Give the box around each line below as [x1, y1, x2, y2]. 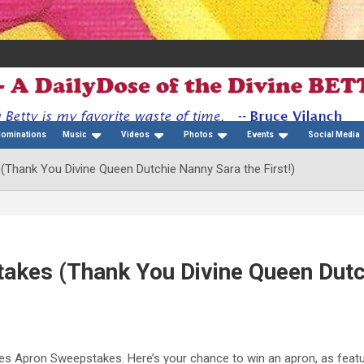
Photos [184, 130, 213, 140]
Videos [121, 130, 149, 140]
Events [247, 130, 274, 140]
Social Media [308, 130, 360, 140]
